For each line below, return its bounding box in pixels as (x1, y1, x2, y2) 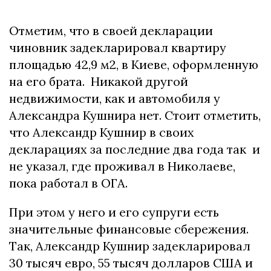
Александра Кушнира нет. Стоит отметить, (9, 108, 261, 123)
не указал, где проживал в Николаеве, (9, 158, 235, 174)
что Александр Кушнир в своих (9, 125, 194, 140)
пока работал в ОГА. (9, 175, 128, 191)
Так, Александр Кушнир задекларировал (9, 238, 250, 253)
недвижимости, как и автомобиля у (9, 91, 220, 106)
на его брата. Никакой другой (9, 74, 188, 89)
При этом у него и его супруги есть (9, 204, 219, 220)
